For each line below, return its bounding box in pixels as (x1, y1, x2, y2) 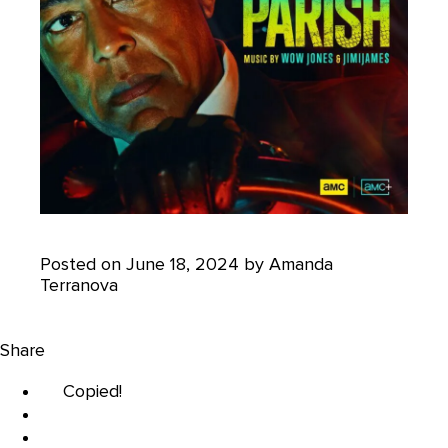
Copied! (63, 380, 122, 402)
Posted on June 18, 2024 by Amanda (40, 253, 333, 275)
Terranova (40, 274, 118, 296)
